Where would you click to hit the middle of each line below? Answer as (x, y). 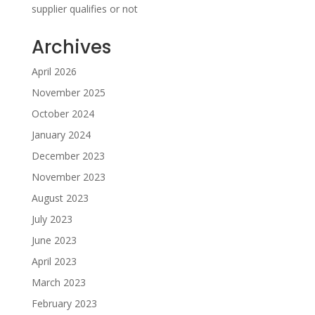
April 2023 (54, 261)
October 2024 (63, 114)
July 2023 (52, 219)
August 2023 (60, 198)
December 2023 (68, 156)
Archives (71, 47)
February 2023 (64, 303)
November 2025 (68, 92)
